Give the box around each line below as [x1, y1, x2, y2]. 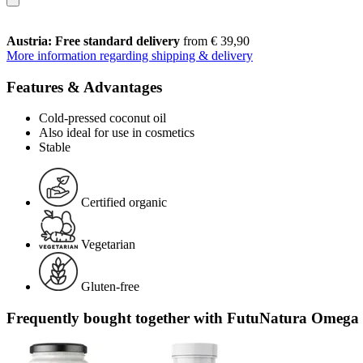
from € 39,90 [180, 33, 250, 48]
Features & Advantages [6, 78, 162, 96]
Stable [39, 140, 70, 155]
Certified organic [81, 195, 167, 210]
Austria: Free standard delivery [6, 33, 180, 48]
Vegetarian [81, 237, 135, 252]
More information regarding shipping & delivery [6, 48, 253, 62]
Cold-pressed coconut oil [39, 111, 166, 126]
